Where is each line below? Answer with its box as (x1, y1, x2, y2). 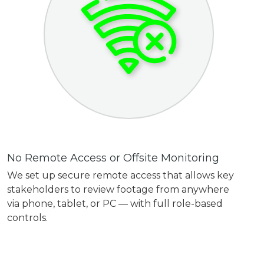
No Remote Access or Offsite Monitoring (7, 151, 223, 165)
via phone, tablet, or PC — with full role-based (7, 198, 223, 210)
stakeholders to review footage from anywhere (7, 184, 230, 196)
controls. (7, 212, 48, 224)
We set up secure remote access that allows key (7, 170, 235, 181)
